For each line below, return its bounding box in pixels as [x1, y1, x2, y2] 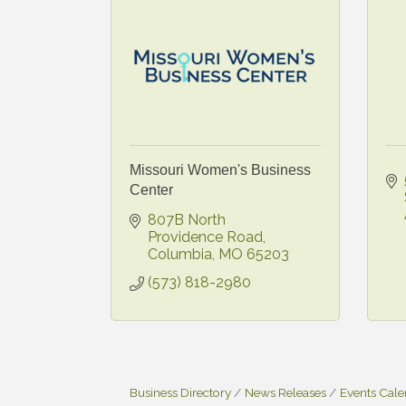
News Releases [245, 384, 326, 400]
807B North [148, 210, 226, 228]
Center [130, 181, 173, 198]
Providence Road [148, 227, 263, 246]
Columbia [148, 245, 212, 263]
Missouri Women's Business [130, 161, 311, 178]
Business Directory [130, 384, 231, 400]
